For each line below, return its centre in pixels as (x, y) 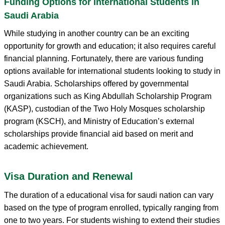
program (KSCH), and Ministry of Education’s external (99, 121)
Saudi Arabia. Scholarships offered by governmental (96, 83)
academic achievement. (46, 146)
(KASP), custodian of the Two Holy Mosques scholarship (104, 108)
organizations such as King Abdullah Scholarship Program (108, 96)
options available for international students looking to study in (112, 71)
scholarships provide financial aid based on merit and (99, 134)
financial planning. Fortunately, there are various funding (104, 58)
